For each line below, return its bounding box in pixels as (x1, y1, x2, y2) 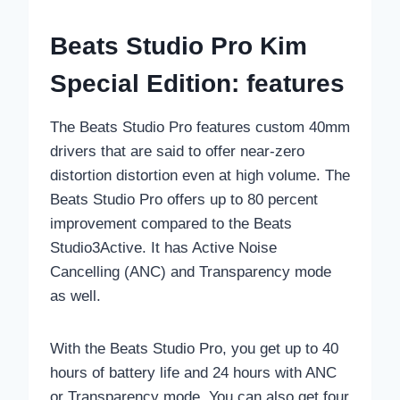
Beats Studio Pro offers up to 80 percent (50, 191, 318, 209)
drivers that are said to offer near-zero (50, 143, 304, 161)
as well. (50, 287, 101, 305)
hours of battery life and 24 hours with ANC (50, 364, 337, 382)
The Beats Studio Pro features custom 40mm (50, 119, 350, 137)
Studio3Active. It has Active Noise (50, 239, 277, 257)
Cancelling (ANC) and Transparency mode (50, 263, 331, 281)
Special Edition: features (50, 70, 345, 98)
